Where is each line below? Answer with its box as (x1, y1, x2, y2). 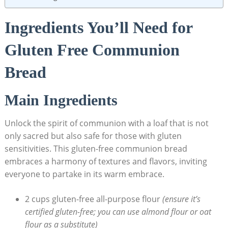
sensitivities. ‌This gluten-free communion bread (4, 142, 187, 154)
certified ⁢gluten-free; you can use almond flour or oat (24, 206, 211, 217)
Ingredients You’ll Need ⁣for (4, 18, 192, 37)
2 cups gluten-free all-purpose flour (24, 193, 162, 205)
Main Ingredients (4, 91, 118, 108)
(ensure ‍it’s (162, 193, 201, 205)
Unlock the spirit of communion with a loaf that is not (4, 117, 209, 129)
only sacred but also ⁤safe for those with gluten (4, 130, 182, 141)
